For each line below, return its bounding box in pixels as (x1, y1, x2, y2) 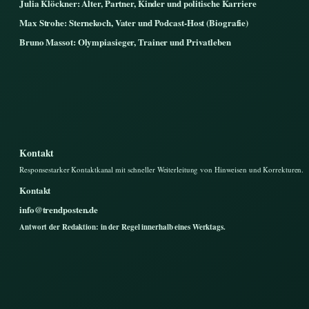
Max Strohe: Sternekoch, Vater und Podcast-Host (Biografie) (19, 15, 249, 29)
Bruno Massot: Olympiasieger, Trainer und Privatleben (19, 34, 231, 48)
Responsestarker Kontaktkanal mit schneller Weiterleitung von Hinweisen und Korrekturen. (19, 163, 304, 175)
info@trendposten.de (19, 202, 99, 216)
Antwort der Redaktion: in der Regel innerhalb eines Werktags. (19, 221, 226, 232)
